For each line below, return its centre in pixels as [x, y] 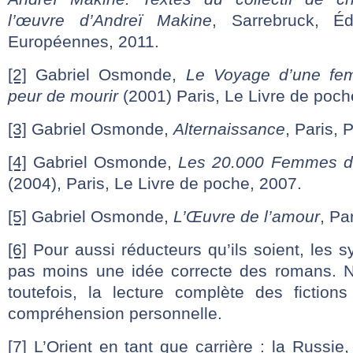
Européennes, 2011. [84, 41]
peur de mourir [63, 96]
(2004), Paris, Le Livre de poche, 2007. [155, 183]
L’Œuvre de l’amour [247, 216]
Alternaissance [229, 129]
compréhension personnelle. [115, 313]
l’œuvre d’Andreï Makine [110, 20]
